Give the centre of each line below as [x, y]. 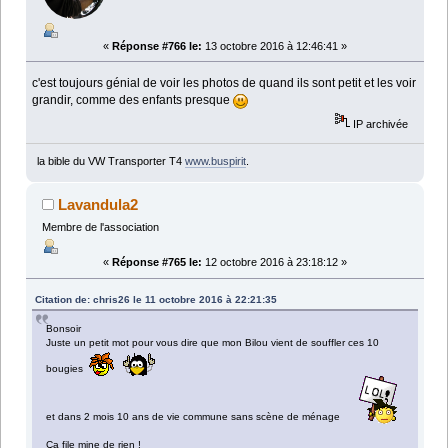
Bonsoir [64, 329]
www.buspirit [215, 161]
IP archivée [379, 123]
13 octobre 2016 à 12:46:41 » [274, 45]
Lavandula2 [98, 205]
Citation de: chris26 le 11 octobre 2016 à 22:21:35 [156, 300]
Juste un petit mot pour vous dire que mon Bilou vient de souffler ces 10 [213, 343]
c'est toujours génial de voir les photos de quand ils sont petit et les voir [224, 82]
